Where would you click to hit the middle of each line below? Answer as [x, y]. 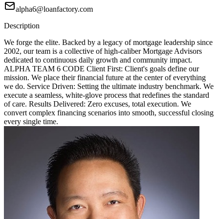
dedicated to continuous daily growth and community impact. [98, 60]
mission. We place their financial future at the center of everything [105, 78]
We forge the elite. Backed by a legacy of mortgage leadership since [108, 43]
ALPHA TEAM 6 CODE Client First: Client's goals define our [101, 69]
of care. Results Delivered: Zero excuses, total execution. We [98, 104]
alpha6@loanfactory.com [54, 9]
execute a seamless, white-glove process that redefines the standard [107, 95]
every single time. [31, 122]
